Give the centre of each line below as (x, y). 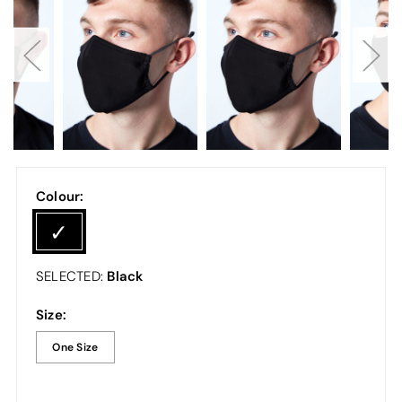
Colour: (60, 197)
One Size (75, 347)
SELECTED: (71, 277)
